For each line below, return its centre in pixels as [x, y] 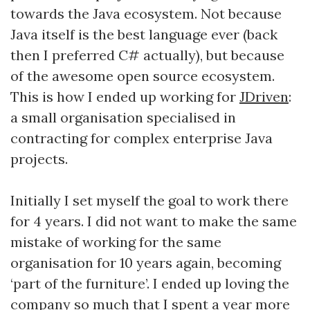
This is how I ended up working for [125, 97]
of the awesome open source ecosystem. [143, 76]
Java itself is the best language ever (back [144, 34]
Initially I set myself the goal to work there [149, 200]
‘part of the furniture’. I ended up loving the [150, 283]
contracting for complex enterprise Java [142, 138]
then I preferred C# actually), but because [147, 55]
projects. [39, 159]
